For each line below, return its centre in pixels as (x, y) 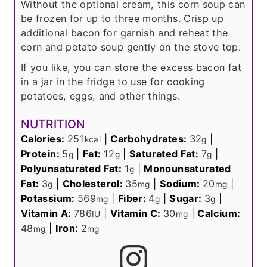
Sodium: (181, 184)
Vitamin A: (47, 214)
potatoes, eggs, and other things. (100, 96)
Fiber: (133, 199)
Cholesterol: (94, 184)
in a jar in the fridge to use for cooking (113, 81)
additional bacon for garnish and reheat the (125, 32)
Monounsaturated (187, 169)
